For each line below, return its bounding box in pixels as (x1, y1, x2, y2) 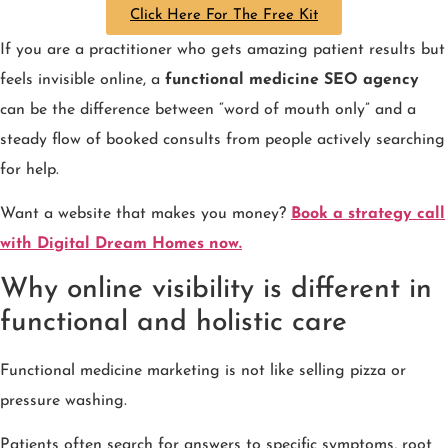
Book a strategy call (291, 206, 445, 223)
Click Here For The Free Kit (130, 7, 318, 23)
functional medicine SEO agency (165, 71, 419, 88)
